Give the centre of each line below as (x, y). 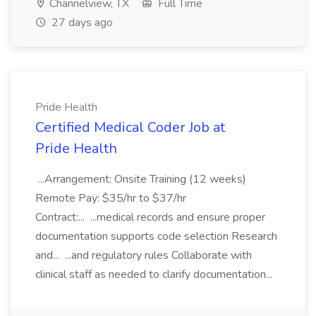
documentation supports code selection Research (156, 236)
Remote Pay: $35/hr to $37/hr (111, 198)
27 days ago (81, 23)
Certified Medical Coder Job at (130, 127)
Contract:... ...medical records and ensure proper (150, 217)
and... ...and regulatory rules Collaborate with (144, 255)
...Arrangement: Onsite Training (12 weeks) (141, 179)
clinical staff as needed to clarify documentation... (155, 274)
